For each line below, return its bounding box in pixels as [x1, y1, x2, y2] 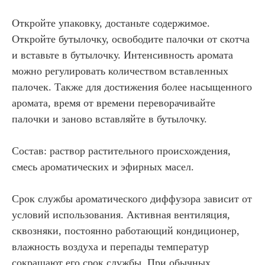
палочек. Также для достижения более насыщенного [12, 81, 252, 93]
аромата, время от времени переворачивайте [12, 97, 215, 109]
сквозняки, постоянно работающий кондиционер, [12, 225, 240, 237]
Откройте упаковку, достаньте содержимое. [12, 17, 210, 30]
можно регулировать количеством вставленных [12, 65, 228, 77]
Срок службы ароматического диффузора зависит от [12, 193, 252, 205]
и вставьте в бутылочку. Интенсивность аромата [12, 49, 233, 62]
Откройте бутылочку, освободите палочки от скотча [12, 33, 250, 46]
